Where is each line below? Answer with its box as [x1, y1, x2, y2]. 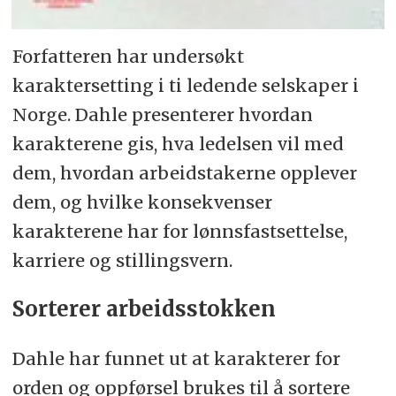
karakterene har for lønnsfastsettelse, [11, 219, 347, 242]
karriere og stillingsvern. [11, 248, 232, 271]
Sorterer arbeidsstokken [11, 295, 276, 324]
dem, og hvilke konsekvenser [11, 190, 272, 213]
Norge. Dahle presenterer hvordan [11, 103, 313, 126]
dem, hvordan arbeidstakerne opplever [11, 161, 357, 184]
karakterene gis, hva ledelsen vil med [11, 132, 344, 155]
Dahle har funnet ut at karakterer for [11, 347, 340, 370]
